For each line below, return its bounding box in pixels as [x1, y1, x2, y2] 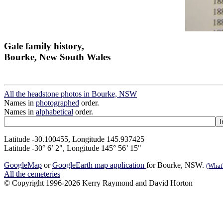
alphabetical [36, 108, 73, 116]
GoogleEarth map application [52, 161, 146, 170]
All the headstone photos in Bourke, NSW [4, 90, 137, 99]
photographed [36, 99, 79, 108]
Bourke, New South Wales [4, 51, 111, 62]
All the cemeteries [4, 170, 60, 179]
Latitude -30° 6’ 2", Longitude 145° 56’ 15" [4, 144, 141, 153]
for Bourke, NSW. [146, 161, 206, 170]
